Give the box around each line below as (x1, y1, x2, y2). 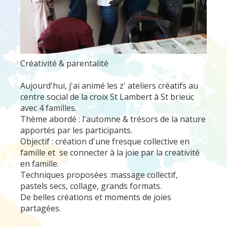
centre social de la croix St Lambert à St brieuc (20, 91, 194, 102)
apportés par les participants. (20, 125, 132, 136)
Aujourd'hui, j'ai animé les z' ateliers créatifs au (20, 80, 198, 91)
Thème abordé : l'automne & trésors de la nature (20, 113, 206, 125)
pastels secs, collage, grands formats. (20, 180, 162, 192)
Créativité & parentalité (20, 58, 108, 69)
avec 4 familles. (20, 102, 77, 113)
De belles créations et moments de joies (20, 192, 171, 203)
